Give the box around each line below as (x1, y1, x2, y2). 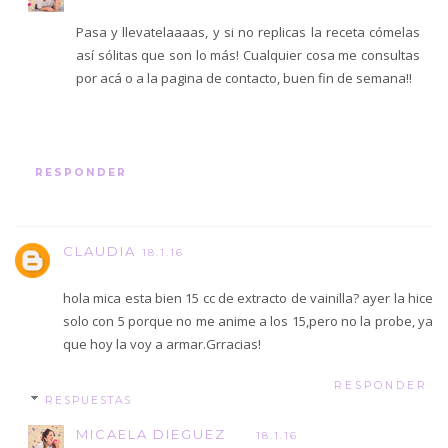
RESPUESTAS (45, 394, 133, 408)
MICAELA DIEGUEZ (76, 426, 226, 443)
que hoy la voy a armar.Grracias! (63, 334, 261, 353)
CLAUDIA (63, 242, 136, 259)
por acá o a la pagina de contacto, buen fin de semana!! (76, 69, 412, 88)
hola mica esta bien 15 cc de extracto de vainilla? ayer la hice (63, 288, 433, 307)
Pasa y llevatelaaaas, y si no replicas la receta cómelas (76, 23, 420, 42)
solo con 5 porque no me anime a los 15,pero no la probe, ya (63, 311, 433, 330)
